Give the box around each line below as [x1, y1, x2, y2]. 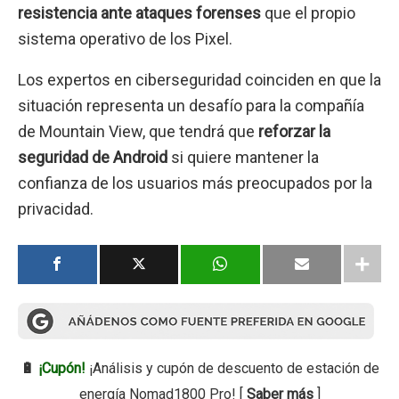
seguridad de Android [18, 147, 167, 167]
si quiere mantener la [167, 147, 319, 167]
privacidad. [18, 199, 94, 218]
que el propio [261, 4, 355, 23]
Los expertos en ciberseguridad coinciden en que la [18, 69, 381, 89]
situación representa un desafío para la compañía [18, 95, 364, 115]
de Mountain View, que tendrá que [18, 121, 258, 141]
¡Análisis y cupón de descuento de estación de [85, 359, 379, 377]
